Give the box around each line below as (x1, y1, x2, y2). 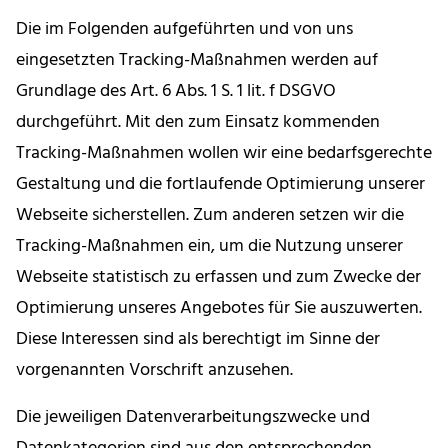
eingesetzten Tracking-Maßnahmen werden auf (16, 46, 378, 76)
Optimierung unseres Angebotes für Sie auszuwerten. (16, 294, 422, 324)
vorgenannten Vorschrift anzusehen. (16, 356, 293, 386)
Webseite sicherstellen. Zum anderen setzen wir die (16, 201, 404, 231)
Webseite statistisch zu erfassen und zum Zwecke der (16, 263, 421, 293)
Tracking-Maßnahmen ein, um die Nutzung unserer (16, 232, 403, 262)
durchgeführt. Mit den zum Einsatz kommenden (16, 108, 380, 138)
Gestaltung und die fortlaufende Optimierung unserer (16, 170, 425, 200)
